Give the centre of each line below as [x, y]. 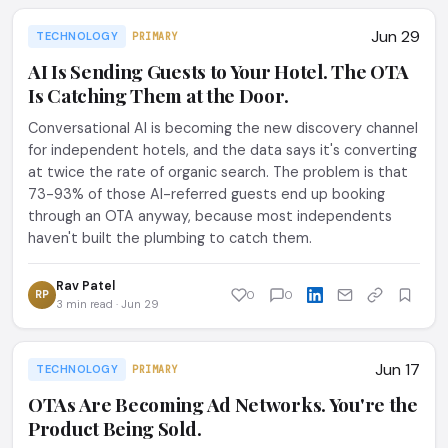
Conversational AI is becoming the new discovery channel [223, 128]
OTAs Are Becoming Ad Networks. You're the [223, 404]
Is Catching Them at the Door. [158, 95]
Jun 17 [397, 369]
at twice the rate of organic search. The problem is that [218, 172]
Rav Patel [85, 286]
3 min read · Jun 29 [107, 304]
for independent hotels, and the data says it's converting [222, 150]
